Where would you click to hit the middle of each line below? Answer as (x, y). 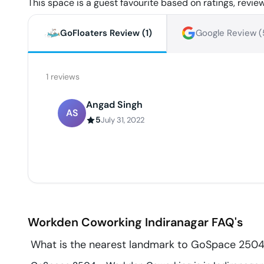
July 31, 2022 (123, 120)
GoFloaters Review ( (103, 33)
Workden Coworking (85, 222)
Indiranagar (177, 222)
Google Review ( (229, 33)
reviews (64, 77)
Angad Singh (114, 105)
